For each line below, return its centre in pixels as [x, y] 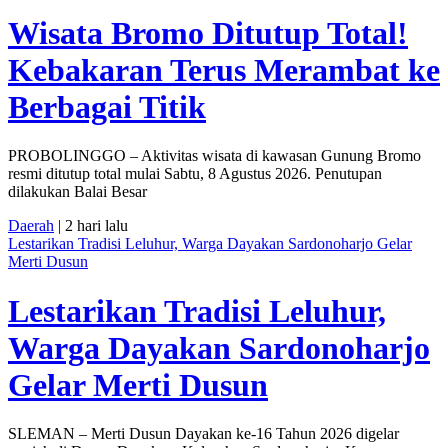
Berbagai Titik [107, 106]
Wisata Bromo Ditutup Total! [208, 32]
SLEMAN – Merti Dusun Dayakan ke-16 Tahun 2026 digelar [203, 434]
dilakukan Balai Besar [77, 192]
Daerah [31, 226]
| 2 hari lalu [91, 226]
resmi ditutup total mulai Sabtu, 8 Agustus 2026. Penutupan [195, 174]
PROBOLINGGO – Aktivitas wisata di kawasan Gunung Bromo [214, 156]
